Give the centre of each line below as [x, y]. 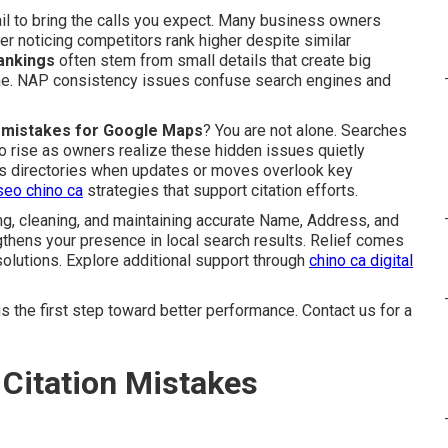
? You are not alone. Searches [305, 130]
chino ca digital [361, 260]
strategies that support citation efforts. [220, 190]
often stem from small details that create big [213, 60]
